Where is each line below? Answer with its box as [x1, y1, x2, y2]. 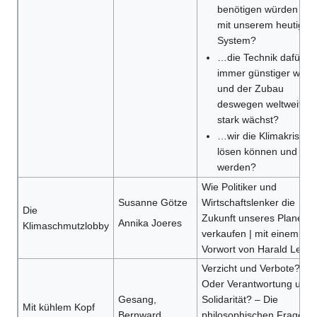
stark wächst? [217, 113, 279, 125]
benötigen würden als [217, 4, 313, 16]
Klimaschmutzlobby [22, 220, 109, 232]
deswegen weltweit [217, 98, 301, 110]
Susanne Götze [117, 197, 188, 209]
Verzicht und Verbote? [201, 263, 300, 275]
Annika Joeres [117, 217, 182, 229]
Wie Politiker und [201, 181, 277, 193]
